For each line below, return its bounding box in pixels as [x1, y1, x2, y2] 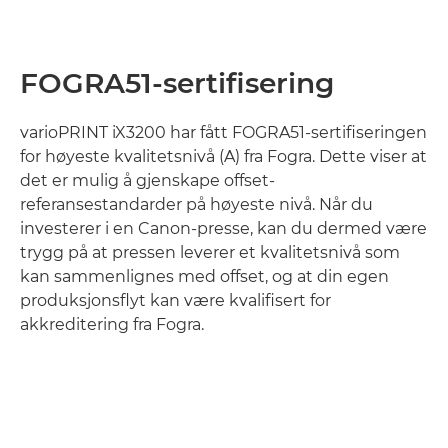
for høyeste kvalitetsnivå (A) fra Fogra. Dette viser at [20, 147, 427, 167]
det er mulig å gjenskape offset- [20, 171, 275, 191]
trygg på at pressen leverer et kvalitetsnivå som [20, 243, 400, 263]
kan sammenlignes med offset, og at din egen [20, 267, 389, 287]
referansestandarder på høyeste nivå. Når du [20, 195, 373, 215]
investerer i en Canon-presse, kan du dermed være [20, 219, 427, 239]
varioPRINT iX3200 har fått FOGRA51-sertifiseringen [20, 123, 427, 143]
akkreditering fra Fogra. [20, 315, 204, 335]
